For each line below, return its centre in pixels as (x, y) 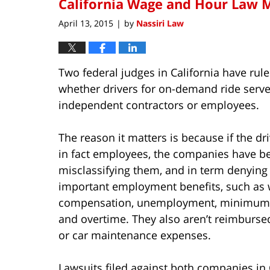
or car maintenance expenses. (135, 235)
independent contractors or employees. (159, 105)
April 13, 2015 (86, 23)
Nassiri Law (160, 23)
